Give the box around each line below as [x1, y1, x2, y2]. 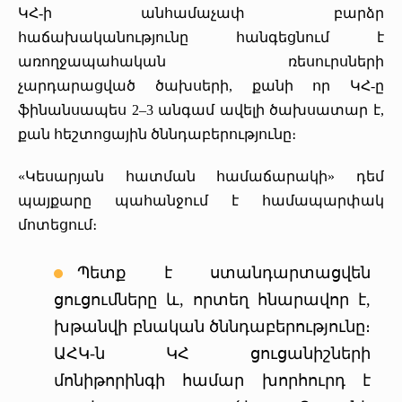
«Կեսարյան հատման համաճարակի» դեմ [18, 168, 384, 184]
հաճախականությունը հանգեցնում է [18, 29, 384, 45]
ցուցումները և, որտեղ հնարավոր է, [54, 290, 371, 309]
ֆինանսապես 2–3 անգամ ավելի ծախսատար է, [18, 101, 384, 118]
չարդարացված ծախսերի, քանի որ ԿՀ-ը [18, 77, 384, 93]
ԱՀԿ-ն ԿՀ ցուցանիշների [54, 344, 371, 363]
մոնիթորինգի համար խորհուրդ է [54, 371, 371, 389]
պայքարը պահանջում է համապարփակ [18, 192, 384, 208]
